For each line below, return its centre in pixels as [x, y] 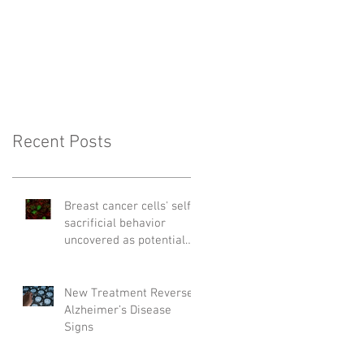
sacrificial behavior [115, 223]
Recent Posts [62, 142]
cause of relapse [108, 257]
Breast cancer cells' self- [130, 206]
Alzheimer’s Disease [118, 310]
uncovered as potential [125, 240]
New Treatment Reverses [132, 293]
